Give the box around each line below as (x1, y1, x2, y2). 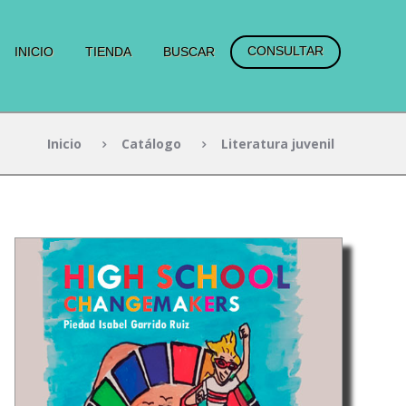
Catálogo (121, 134, 182, 152)
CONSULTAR (247, 43, 324, 59)
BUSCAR (162, 43, 215, 59)
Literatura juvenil (221, 134, 335, 152)
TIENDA (84, 43, 131, 59)
